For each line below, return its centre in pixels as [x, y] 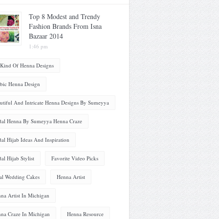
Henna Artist [71, 176]
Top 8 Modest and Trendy [65, 16]
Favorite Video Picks [75, 158]
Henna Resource [85, 214]
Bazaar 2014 [46, 36]
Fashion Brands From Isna [65, 26]
